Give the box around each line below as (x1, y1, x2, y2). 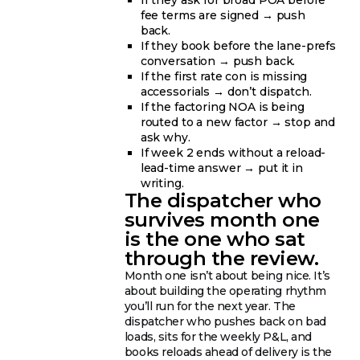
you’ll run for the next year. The (124, 299, 296, 314)
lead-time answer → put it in (140, 161, 303, 176)
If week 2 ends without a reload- (140, 145, 326, 161)
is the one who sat (124, 227, 305, 252)
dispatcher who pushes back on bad (124, 314, 326, 329)
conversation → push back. (140, 54, 296, 69)
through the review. (124, 247, 319, 271)
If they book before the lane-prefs (140, 39, 337, 54)
